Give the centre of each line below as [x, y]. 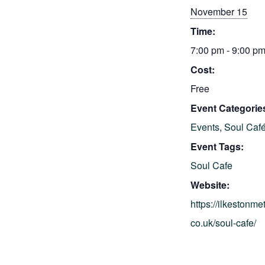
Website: [210, 185]
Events [205, 127]
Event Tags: [217, 147]
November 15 [219, 12]
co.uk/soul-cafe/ [223, 223]
